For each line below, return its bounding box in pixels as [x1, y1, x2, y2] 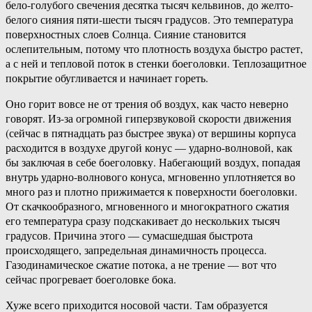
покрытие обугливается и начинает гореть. [6, 70, 208, 86]
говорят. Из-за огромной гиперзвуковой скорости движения [6, 111, 291, 126]
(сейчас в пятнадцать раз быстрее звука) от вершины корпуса [6, 125, 296, 141]
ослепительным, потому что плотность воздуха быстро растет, [6, 41, 303, 56]
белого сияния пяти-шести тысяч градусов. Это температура [6, 12, 293, 27]
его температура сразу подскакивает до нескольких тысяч [6, 213, 280, 228]
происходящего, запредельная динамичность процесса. [6, 242, 267, 258]
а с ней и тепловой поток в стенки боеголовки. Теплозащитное [6, 56, 306, 71]
